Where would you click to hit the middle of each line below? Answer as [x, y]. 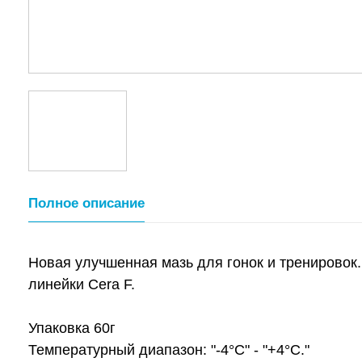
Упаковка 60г [72, 328]
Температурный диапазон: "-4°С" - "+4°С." [169, 350]
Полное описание [86, 203]
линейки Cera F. [82, 284]
